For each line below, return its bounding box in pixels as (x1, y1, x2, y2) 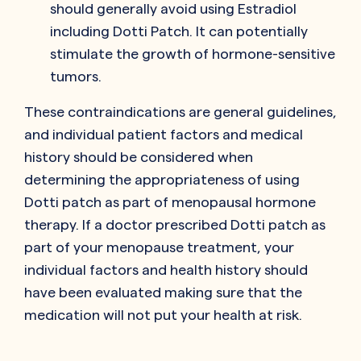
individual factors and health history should (24, 261, 308, 277)
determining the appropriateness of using (24, 171, 300, 187)
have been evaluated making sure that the (24, 284, 302, 300)
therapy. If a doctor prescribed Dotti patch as (24, 216, 326, 232)
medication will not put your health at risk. (24, 306, 302, 322)
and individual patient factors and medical (24, 126, 303, 142)
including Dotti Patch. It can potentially (50, 23, 308, 39)
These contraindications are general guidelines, (24, 103, 337, 119)
